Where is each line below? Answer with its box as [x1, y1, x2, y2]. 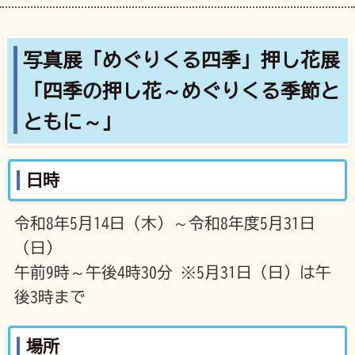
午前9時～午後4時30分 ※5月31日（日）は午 [13, 264, 331, 280]
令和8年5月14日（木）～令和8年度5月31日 [13, 215, 315, 231]
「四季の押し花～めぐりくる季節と [22, 80, 340, 101]
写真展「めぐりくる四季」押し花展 [22, 49, 340, 70]
